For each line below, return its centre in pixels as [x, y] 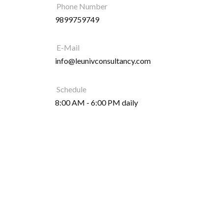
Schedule [71, 89]
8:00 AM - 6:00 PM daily [96, 102]
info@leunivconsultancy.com [103, 61]
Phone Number [82, 6]
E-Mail [68, 48]
